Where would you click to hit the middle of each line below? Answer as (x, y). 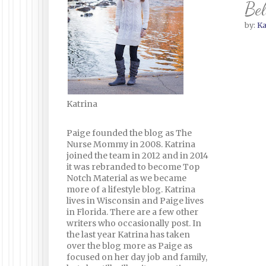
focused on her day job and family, (137, 257)
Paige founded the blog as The (129, 133)
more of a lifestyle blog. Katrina (131, 189)
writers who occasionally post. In (134, 223)
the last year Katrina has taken (128, 235)
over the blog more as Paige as (129, 246)
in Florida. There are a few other (132, 212)
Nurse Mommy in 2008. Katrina (131, 144)
